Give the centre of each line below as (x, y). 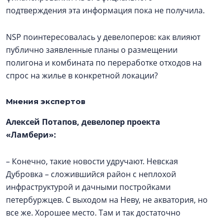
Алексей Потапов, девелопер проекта (83, 122)
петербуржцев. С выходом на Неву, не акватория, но (107, 200)
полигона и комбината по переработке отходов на (104, 63)
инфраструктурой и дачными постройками (88, 187)
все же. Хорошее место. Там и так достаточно (93, 213)
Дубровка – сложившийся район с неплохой (91, 174)
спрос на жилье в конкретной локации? (83, 76)
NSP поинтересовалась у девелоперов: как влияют (103, 37)
